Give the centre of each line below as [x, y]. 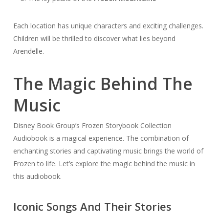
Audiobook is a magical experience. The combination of [101, 138]
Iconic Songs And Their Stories [92, 207]
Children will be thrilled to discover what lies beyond [94, 39]
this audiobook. [37, 176]
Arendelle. [28, 51]
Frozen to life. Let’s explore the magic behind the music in [104, 164]
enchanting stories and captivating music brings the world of [108, 151]
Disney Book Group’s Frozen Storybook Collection [92, 126]
